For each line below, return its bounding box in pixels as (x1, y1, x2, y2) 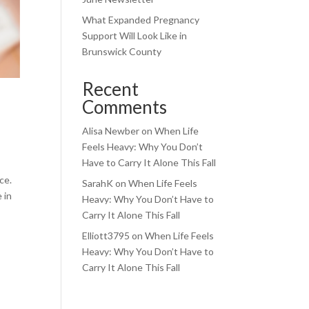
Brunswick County (82, 46, 162, 57)
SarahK (82, 177, 114, 189)
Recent (82, 78, 139, 100)
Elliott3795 (82, 230, 130, 241)
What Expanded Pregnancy (82, 14, 200, 26)
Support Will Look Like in (82, 30, 188, 41)
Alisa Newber (82, 125, 140, 137)
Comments (82, 96, 168, 118)
